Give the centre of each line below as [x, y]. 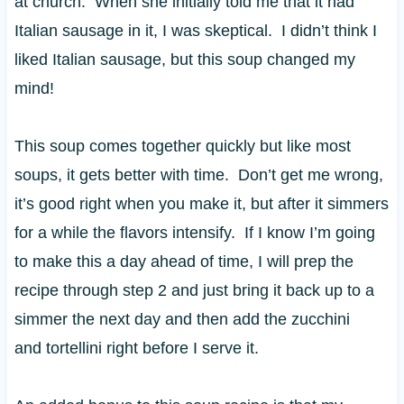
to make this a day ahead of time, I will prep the [184, 261]
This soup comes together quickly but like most [182, 146]
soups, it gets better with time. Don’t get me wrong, [198, 174]
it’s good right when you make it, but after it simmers [201, 203]
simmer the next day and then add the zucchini [182, 319]
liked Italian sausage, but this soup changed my [184, 59]
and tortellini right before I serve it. [136, 348]
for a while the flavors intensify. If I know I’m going [194, 232]
